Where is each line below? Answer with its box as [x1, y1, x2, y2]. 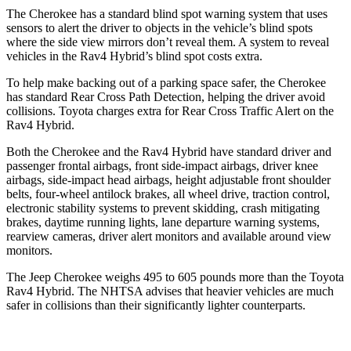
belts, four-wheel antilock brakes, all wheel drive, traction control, [6, 186, 330, 201]
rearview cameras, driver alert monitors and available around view [6, 229, 331, 243]
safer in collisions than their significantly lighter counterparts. [6, 298, 306, 312]
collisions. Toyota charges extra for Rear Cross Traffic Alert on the [6, 103, 334, 118]
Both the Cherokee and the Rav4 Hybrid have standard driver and [6, 144, 331, 158]
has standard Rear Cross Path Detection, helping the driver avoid [6, 89, 325, 103]
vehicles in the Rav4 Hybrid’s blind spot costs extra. [6, 49, 262, 63]
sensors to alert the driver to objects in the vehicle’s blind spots [6, 20, 313, 34]
